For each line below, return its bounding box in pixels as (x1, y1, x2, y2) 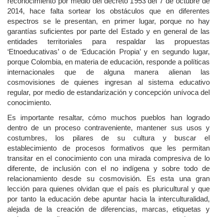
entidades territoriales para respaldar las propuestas (7, 37, 210, 46)
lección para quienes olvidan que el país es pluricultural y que (7, 185, 210, 193)
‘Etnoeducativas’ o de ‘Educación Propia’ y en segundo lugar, (7, 47, 210, 56)
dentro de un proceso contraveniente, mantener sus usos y (7, 124, 210, 132)
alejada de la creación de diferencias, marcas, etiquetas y (7, 205, 210, 214)
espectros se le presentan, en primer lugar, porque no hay (7, 16, 210, 25)
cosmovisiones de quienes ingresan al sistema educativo (7, 77, 210, 86)
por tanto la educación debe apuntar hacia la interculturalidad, (7, 195, 210, 203)
